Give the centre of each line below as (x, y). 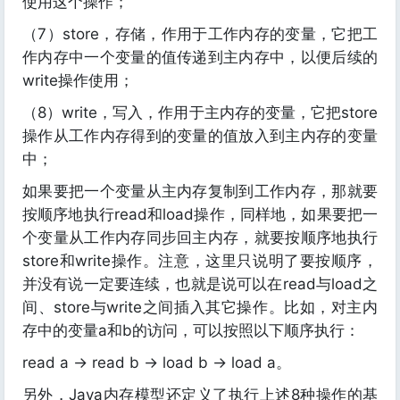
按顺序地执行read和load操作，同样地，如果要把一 (200, 215)
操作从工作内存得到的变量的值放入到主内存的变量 (200, 136)
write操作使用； (78, 81)
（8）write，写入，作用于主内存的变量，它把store (200, 113)
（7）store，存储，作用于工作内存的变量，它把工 (200, 34)
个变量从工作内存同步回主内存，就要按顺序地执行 (200, 238)
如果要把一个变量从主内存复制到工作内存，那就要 (200, 192)
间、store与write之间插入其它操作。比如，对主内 (200, 308)
